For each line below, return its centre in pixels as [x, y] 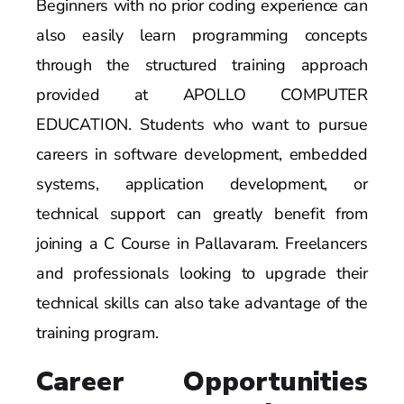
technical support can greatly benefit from [202, 213]
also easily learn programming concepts [202, 35]
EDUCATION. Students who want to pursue [202, 124]
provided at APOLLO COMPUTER [202, 94]
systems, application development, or [202, 184]
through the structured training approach [202, 64]
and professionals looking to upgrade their [202, 273]
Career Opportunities [202, 381]
